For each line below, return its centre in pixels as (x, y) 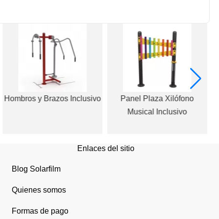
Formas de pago (40, 211)
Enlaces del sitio (106, 148)
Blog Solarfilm (36, 169)
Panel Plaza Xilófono (157, 98)
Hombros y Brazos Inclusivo (53, 98)
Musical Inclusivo (157, 111)
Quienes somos (39, 190)
